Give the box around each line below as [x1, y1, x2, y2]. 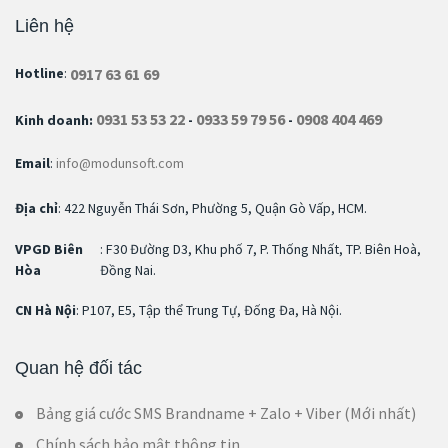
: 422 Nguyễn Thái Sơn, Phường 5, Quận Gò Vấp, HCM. [58, 199, 367, 218]
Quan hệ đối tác [15, 357, 142, 378]
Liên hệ [15, 15, 74, 36]
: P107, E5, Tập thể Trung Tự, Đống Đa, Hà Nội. [76, 301, 342, 320]
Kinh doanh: [15, 110, 96, 129]
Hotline [15, 64, 64, 83]
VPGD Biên [15, 239, 83, 258]
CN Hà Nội [15, 301, 76, 320]
